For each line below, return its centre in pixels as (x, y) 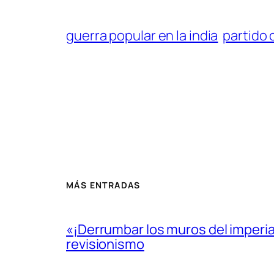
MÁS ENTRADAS (103, 185)
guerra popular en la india (142, 35)
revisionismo (105, 244)
